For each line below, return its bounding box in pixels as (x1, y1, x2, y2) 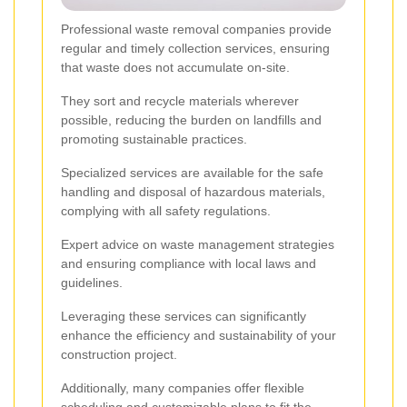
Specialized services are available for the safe (61, 164, 323, 180)
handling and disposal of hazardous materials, (61, 184, 325, 199)
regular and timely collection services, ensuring (61, 40, 330, 55)
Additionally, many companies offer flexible (61, 380, 304, 395)
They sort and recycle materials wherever (61, 93, 299, 108)
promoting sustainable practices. (61, 131, 247, 146)
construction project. (61, 346, 177, 362)
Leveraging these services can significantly (61, 308, 306, 323)
